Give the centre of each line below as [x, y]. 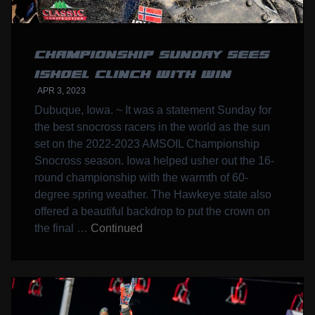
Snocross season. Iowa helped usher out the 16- [154, 160]
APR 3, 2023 [62, 90]
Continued [117, 228]
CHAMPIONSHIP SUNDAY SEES [152, 55]
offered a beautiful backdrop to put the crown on [152, 211]
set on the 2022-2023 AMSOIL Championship [147, 143]
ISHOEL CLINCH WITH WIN [133, 75]
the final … [63, 228]
